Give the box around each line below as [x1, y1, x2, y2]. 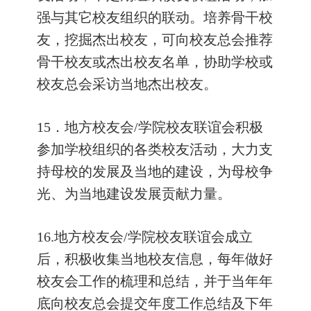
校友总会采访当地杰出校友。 [37, 76, 217, 92]
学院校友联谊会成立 [128, 229, 253, 244]
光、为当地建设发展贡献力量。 [37, 186, 231, 201]
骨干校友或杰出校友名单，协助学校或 [37, 54, 273, 69]
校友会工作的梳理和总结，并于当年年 [37, 274, 273, 289]
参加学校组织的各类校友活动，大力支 [37, 142, 273, 157]
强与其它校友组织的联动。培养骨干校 [37, 10, 273, 25]
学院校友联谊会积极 [138, 119, 263, 135]
